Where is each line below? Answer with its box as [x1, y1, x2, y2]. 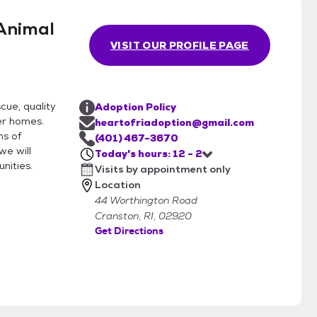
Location [95, 178, 141, 192]
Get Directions [95, 224, 163, 238]
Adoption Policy [95, 100, 176, 114]
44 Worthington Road [95, 194, 197, 207]
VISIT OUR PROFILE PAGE [110, 39, 249, 52]
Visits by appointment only [95, 163, 231, 176]
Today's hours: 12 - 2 [95, 147, 202, 161]
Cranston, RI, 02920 [95, 209, 192, 223]
